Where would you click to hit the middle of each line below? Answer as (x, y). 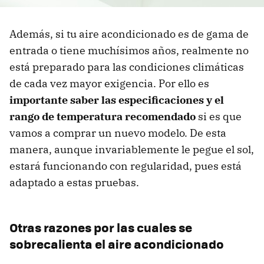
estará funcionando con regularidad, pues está (126, 166)
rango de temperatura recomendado (103, 117)
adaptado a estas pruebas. (75, 183)
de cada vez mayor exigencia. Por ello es (109, 84)
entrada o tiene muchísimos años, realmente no (129, 51)
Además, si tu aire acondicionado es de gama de (129, 34)
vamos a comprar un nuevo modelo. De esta (118, 133)
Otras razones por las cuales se (101, 227)
